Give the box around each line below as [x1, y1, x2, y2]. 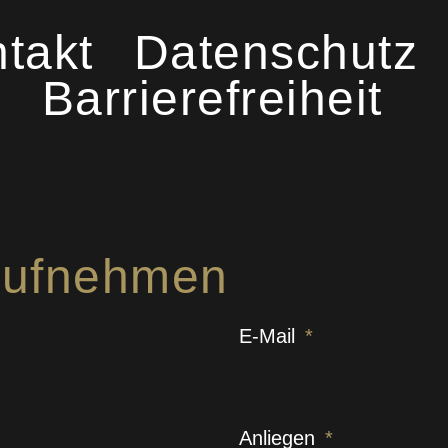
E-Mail [239, 325, 301, 348]
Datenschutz [133, 26, 418, 80]
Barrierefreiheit [41, 72, 383, 126]
